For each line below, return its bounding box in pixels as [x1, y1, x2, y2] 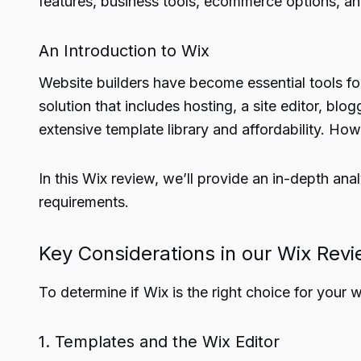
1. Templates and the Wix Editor [39, 332, 280, 351]
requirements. [39, 193, 129, 210]
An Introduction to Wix [39, 41, 210, 60]
